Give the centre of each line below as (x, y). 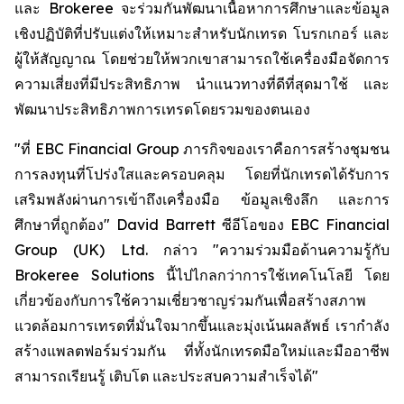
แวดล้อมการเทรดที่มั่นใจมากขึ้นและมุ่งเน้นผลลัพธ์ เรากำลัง (202, 326)
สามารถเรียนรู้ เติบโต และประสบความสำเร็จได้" (166, 376)
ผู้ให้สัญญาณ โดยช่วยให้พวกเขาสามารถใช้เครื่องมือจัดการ (202, 59)
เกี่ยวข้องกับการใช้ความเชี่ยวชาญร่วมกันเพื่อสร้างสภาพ (190, 300)
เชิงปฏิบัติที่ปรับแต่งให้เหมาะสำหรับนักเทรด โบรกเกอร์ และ (202, 33)
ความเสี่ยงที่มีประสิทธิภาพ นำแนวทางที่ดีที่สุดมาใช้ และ (202, 84)
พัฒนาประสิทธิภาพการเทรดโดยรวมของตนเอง (162, 109)
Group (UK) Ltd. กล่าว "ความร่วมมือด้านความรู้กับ (202, 250)
